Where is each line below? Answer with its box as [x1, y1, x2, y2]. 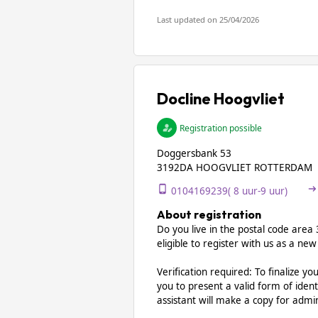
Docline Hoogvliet [157, 89, 285, 109]
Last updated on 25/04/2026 [157, 14, 259, 25]
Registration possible [180, 121, 262, 134]
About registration [157, 207, 261, 221]
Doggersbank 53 [157, 147, 231, 160]
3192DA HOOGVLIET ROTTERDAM [157, 161, 312, 174]
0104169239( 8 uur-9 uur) [171, 185, 287, 197]
